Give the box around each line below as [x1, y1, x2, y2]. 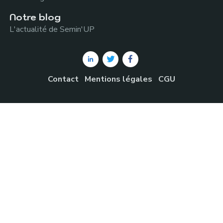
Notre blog [9, 11, 61, 23]
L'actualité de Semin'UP [9, 24, 95, 35]
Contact [47, 74, 79, 85]
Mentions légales [84, 74, 152, 85]
